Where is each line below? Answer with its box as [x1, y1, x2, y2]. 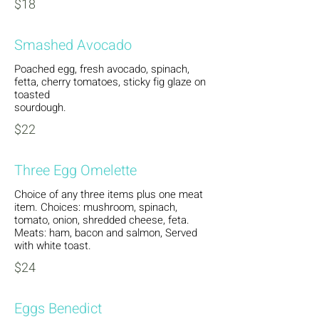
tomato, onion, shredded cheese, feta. [14, 212, 189, 228]
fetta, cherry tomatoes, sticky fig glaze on [14, 74, 206, 90]
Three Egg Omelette [14, 160, 137, 181]
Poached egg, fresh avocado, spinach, [14, 61, 189, 77]
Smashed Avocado [14, 35, 132, 56]
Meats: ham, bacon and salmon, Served [14, 225, 197, 241]
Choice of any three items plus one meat [14, 187, 203, 202]
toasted [14, 87, 50, 103]
